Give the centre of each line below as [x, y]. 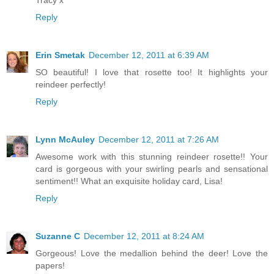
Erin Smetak [60, 55]
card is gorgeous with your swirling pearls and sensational [152, 168]
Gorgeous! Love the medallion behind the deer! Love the [152, 253]
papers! [50, 265]
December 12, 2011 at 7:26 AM [159, 139]
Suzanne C [58, 236]
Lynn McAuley [65, 139]
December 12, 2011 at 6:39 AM [149, 55]
